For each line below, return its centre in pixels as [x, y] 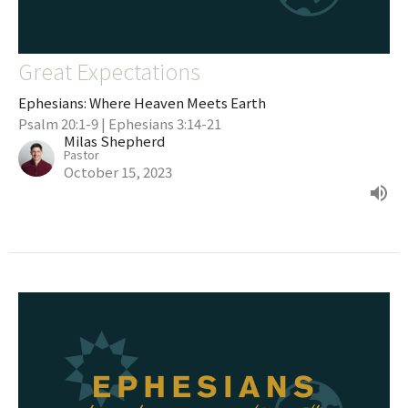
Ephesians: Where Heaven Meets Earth [142, 103]
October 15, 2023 [118, 172]
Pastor [82, 155]
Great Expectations [109, 71]
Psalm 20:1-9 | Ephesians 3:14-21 [120, 124]
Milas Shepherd [114, 141]
